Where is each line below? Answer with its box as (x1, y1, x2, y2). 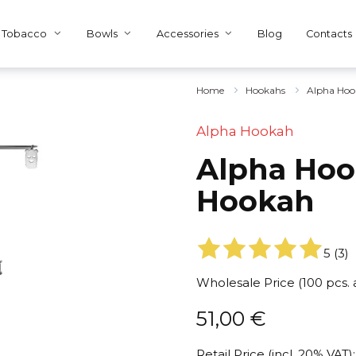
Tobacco (2, 28, 48, 41)
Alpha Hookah (195, 123, 294, 139)
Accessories (157, 28, 219, 41)
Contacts (306, 28, 353, 41)
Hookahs (245, 84, 285, 96)
